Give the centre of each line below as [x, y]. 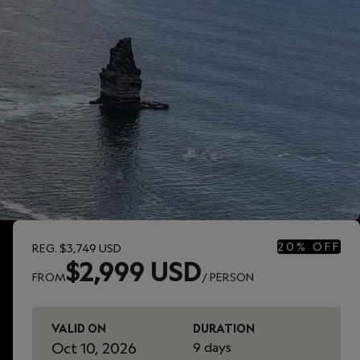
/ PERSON [228, 277]
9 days [212, 347]
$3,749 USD [90, 248]
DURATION [224, 328]
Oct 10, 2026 [94, 348]
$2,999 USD [134, 271]
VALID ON [79, 328]
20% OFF [309, 246]
